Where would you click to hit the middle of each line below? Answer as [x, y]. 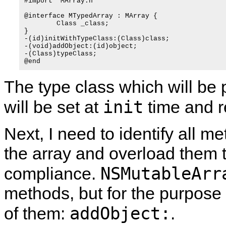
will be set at [53, 107]
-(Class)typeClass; [61, 54]
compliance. [52, 174]
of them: [37, 213]
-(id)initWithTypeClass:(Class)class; [97, 39]
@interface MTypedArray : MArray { [91, 16]
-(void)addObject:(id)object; [81, 46]
